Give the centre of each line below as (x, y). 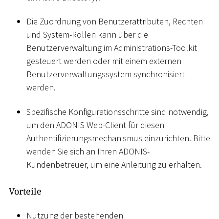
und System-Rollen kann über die (87, 35)
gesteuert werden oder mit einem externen (104, 61)
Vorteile (25, 191)
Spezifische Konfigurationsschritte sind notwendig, (118, 111)
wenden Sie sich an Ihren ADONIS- (88, 151)
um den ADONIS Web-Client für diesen (95, 125)
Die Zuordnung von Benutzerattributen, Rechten (115, 22)
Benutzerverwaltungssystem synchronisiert (106, 74)
